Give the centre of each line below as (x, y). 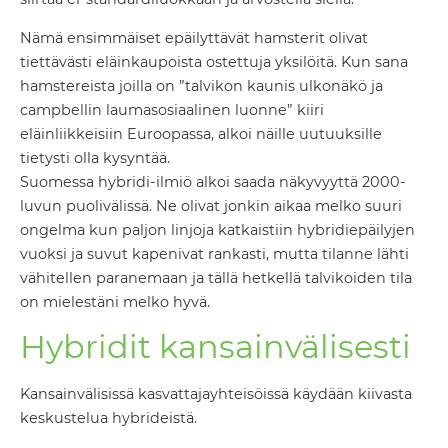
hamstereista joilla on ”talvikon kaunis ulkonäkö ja (201, 85)
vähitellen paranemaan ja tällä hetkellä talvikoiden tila (216, 277)
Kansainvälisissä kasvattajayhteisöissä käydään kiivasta (216, 394)
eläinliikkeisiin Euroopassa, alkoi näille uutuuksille (201, 133)
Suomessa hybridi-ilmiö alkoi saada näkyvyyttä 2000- (213, 181)
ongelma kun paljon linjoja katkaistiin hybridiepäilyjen (217, 229)
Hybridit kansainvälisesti (215, 347)
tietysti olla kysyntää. (95, 157)
